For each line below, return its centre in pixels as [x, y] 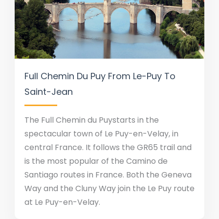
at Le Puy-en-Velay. [62, 202]
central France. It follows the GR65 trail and [108, 147]
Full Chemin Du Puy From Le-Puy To [100, 76]
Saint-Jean [49, 92]
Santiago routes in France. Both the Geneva [108, 175]
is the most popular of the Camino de [96, 161]
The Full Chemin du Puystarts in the [92, 120]
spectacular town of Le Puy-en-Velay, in [101, 134]
